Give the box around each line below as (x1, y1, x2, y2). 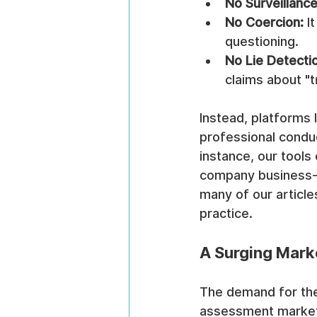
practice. (200, 206, 253, 221)
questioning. (225, 34, 299, 50)
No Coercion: (225, 15, 304, 30)
